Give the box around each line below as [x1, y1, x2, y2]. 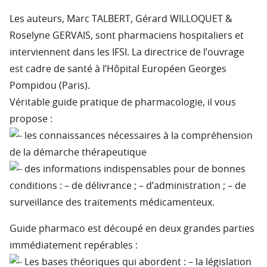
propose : [10, 114, 52, 125]
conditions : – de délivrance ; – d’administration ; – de [10, 181, 246, 191]
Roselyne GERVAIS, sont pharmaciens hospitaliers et [10, 31, 244, 41]
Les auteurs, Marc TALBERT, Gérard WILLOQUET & [10, 14, 232, 24]
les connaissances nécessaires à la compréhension [22, 131, 253, 141]
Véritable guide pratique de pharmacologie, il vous [10, 98, 236, 108]
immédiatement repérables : [10, 241, 138, 251]
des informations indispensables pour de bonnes [22, 164, 246, 175]
